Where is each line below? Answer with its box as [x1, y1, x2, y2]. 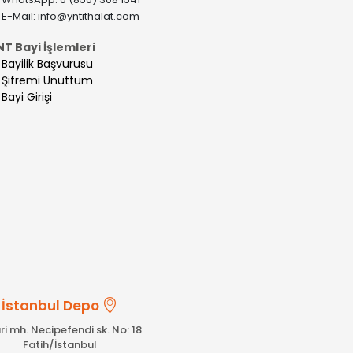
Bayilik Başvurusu [2, 55, 93, 72]
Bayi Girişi [2, 88, 52, 105]
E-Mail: [2, 8, 38, 24]
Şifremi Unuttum [2, 72, 93, 88]
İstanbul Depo [2, 296, 100, 316]
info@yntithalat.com [38, 8, 139, 24]
